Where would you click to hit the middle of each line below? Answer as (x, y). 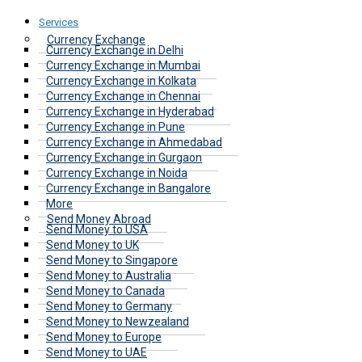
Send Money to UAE (97, 352)
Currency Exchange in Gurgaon (124, 157)
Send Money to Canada (105, 290)
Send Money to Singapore (112, 260)
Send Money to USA (97, 229)
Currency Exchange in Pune (116, 126)
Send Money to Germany (109, 306)
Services (59, 22)
